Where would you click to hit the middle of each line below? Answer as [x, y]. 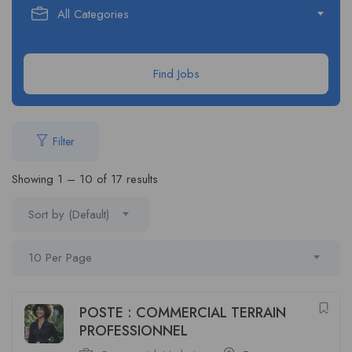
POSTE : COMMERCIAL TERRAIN [183, 313]
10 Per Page [60, 258]
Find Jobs [176, 74]
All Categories [93, 14]
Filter [64, 141]
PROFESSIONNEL [134, 331]
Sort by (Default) [69, 214]
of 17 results [125, 179]
